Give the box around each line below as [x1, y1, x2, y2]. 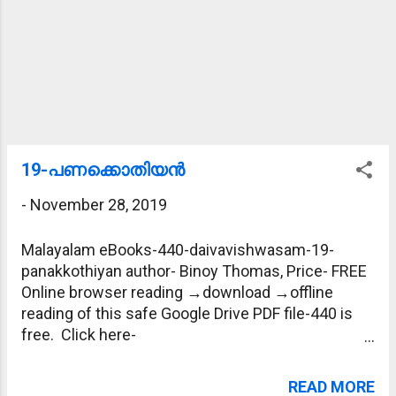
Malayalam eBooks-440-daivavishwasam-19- [21, 240, 334, 259]
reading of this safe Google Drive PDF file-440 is [21, 304, 353, 323]
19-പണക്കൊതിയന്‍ [21, 159, 185, 180]
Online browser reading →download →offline [21, 283, 333, 301]
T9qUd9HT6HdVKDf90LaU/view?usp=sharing [21, 368, 339, 386]
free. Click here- [21, 325, 136, 344]
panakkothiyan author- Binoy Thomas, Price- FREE [21, 262, 367, 280]
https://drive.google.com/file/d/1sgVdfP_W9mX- [21, 346, 364, 365]
